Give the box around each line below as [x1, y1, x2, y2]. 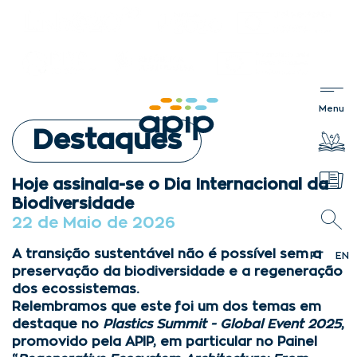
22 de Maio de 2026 [12, 215, 175, 231]
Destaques [32, 127, 182, 155]
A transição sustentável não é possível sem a [12, 248, 321, 261]
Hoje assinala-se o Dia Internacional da [12, 177, 328, 193]
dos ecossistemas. [12, 283, 139, 296]
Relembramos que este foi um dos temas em [12, 300, 321, 313]
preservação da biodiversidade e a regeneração [12, 265, 343, 278]
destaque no [12, 318, 103, 331]
